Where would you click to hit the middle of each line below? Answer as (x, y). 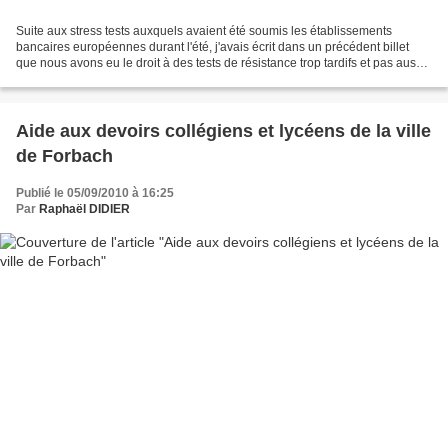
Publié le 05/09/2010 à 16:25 (95, 193)
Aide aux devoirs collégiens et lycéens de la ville (223, 131)
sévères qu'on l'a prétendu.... (93, 79)
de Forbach (64, 156)
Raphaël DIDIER (84, 209)
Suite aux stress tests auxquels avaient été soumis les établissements (204, 31)
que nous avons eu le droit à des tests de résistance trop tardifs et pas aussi (220, 63)
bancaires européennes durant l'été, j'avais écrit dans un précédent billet (212, 47)
